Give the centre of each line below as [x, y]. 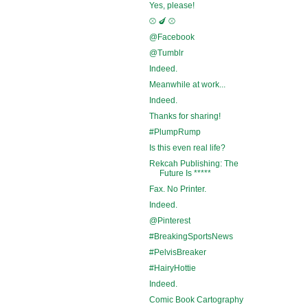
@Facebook [172, 37]
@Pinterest [169, 220]
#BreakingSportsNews [191, 236]
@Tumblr [166, 53]
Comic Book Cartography [196, 299]
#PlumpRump [175, 132]
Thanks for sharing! [185, 116]
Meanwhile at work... [187, 84]
